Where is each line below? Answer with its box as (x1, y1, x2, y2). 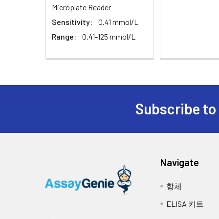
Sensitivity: (52, 17, 92, 26)
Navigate (160, 156, 199, 168)
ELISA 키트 (166, 198, 204, 208)
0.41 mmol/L (98, 17, 138, 26)
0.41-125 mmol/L (82, 31, 135, 41)
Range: (52, 31, 76, 41)
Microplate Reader (52, 2, 111, 12)
